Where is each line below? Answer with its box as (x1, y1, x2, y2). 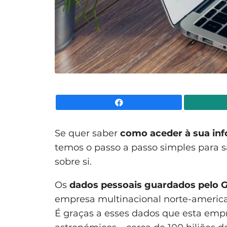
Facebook (182, 97, 219, 107)
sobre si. (55, 156, 92, 167)
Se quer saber (55, 127, 120, 139)
